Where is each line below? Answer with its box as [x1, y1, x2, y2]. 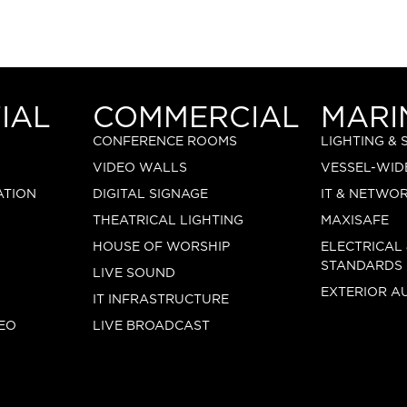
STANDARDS [321, 260, 403, 273]
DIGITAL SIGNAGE [92, 188, 208, 202]
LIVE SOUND [92, 267, 175, 281]
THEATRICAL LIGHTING [92, 214, 243, 228]
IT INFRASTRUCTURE [92, 293, 229, 307]
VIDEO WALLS [92, 162, 187, 175]
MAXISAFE [321, 214, 390, 228]
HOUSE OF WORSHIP [92, 241, 230, 254]
